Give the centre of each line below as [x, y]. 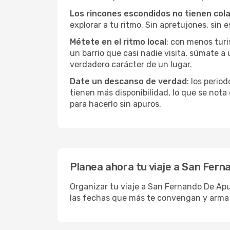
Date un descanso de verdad [128, 81]
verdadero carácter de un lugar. [131, 64]
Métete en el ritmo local [118, 42]
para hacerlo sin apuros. [116, 104]
